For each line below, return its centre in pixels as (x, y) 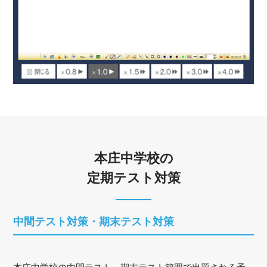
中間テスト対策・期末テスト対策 (94, 221)
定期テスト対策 (133, 178)
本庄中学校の (133, 158)
